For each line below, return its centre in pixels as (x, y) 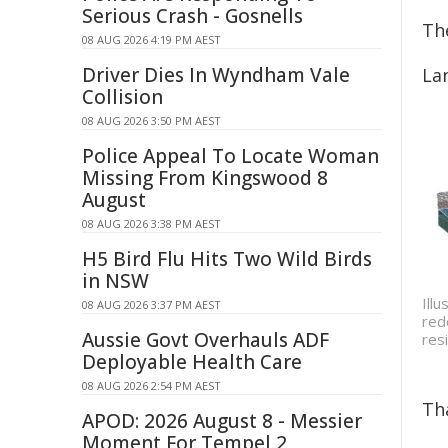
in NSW (115, 281)
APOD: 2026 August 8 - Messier (222, 421)
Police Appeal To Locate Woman (230, 156)
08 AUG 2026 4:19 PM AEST (151, 39)
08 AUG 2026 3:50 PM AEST (151, 120)
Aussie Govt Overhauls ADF (205, 340)
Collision (122, 97)
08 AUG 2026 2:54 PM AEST (151, 385)
